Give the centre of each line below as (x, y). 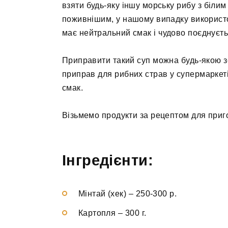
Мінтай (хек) (103, 194)
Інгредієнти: (108, 160)
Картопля (97, 213)
